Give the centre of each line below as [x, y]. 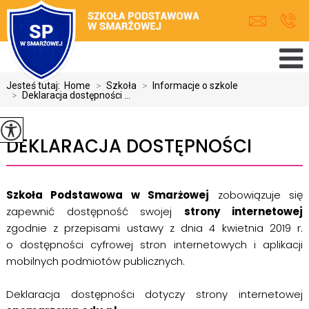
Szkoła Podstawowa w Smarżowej [108, 195]
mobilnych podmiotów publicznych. [95, 261]
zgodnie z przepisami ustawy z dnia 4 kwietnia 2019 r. [154, 228]
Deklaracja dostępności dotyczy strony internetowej [154, 294]
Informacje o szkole [195, 86]
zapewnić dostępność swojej [95, 211]
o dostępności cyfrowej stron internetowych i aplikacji [154, 245]
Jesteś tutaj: [35, 86]
